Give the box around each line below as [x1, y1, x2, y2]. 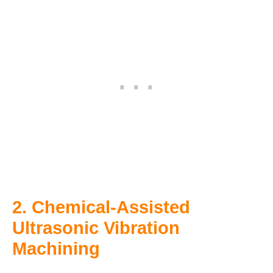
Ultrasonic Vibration [12, 218, 180, 238]
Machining [12, 238, 100, 258]
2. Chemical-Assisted [12, 197, 190, 217]
